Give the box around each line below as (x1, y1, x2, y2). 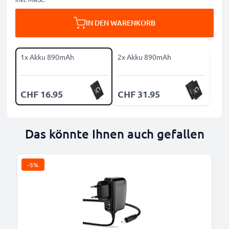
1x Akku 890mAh (20, 52, 74, 61)
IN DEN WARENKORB (86, 18, 155, 28)
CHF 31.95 (118, 88, 160, 100)
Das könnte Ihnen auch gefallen (25, 126, 204, 142)
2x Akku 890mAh (118, 52, 171, 61)
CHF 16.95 (20, 88, 63, 100)
